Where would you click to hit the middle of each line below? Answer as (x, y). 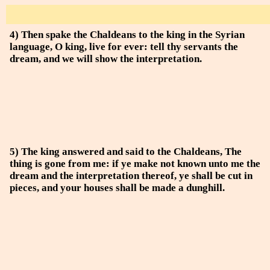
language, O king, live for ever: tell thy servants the (124, 47)
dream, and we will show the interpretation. (106, 59)
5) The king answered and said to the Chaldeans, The (126, 152)
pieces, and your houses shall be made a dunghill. (117, 188)
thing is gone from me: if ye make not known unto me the (135, 164)
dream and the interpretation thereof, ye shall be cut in (131, 176)
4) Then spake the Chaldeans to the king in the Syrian (127, 35)
